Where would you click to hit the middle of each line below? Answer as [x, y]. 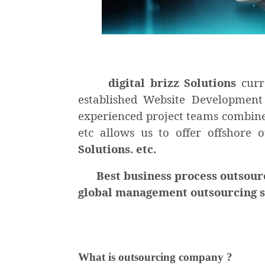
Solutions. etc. [117, 149]
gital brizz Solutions [178, 83]
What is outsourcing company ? [155, 257]
